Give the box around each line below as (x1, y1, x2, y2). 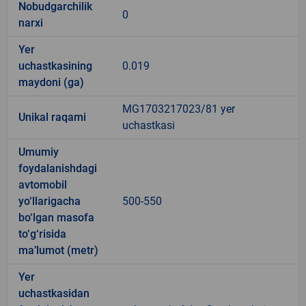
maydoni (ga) (18, 75, 84, 89)
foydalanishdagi (18, 161, 97, 175)
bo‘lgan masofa (18, 210, 94, 224)
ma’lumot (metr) (18, 243, 98, 257)
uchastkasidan (18, 286, 89, 300)
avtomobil (18, 178, 67, 191)
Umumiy (18, 145, 59, 158)
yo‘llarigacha (18, 194, 81, 208)
